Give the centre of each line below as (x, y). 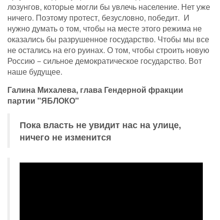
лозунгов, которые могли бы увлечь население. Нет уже (109, 7)
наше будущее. (35, 72)
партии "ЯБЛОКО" (43, 101)
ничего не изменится (66, 137)
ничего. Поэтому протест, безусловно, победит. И (98, 18)
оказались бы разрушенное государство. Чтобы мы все (108, 39)
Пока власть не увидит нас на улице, (100, 125)
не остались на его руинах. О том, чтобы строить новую (108, 50)
